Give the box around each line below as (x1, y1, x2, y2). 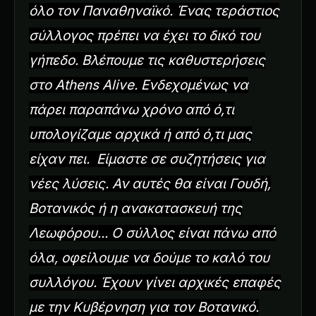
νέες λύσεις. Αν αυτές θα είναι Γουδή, (29, 175, 271, 192)
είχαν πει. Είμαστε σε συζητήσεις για (29, 150, 265, 167)
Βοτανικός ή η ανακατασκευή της (29, 200, 242, 217)
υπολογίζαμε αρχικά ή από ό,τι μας (29, 126, 252, 142)
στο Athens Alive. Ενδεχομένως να (29, 76, 248, 93)
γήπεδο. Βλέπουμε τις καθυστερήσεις (29, 51, 265, 68)
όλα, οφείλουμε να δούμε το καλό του (29, 249, 269, 266)
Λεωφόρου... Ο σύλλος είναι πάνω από (29, 224, 276, 241)
